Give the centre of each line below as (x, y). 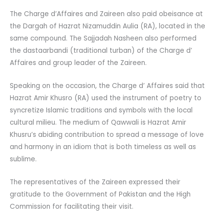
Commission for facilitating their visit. (72, 206)
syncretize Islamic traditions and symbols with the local (101, 110)
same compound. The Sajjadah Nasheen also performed (103, 38)
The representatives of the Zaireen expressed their (95, 182)
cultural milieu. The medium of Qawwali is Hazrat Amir (98, 122)
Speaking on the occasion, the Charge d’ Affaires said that (107, 86)
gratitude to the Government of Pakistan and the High (100, 194)
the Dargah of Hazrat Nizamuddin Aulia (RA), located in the (108, 26)
